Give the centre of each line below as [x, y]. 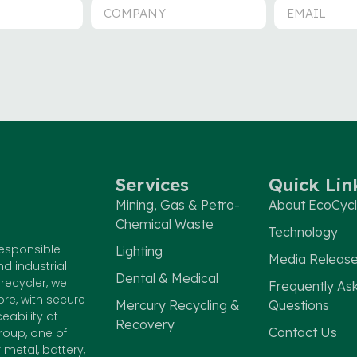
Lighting [139, 251]
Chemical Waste [164, 224]
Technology [303, 231]
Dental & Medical [167, 278]
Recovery [145, 324]
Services [152, 184]
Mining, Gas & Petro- [177, 204]
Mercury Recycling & [177, 305]
